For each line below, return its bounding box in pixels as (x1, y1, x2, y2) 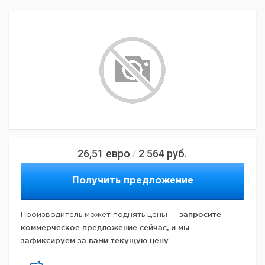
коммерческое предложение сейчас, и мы (21, 223, 189, 231)
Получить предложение (72, 176, 193, 185)
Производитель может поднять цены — (21, 212, 179, 218)
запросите (179, 210, 221, 218)
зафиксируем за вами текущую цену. (21, 236, 170, 244)
